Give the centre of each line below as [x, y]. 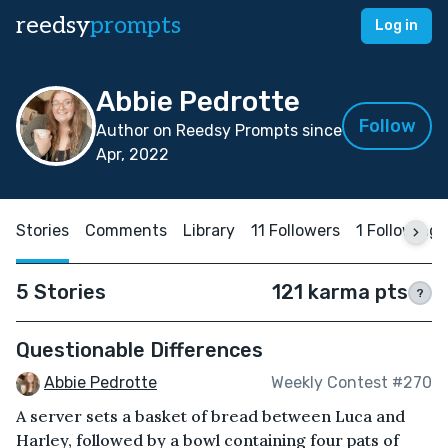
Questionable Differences [139, 350]
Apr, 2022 [132, 154]
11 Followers [295, 230]
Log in [396, 25]
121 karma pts [340, 292]
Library [209, 230]
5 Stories [61, 292]
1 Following [397, 230]
